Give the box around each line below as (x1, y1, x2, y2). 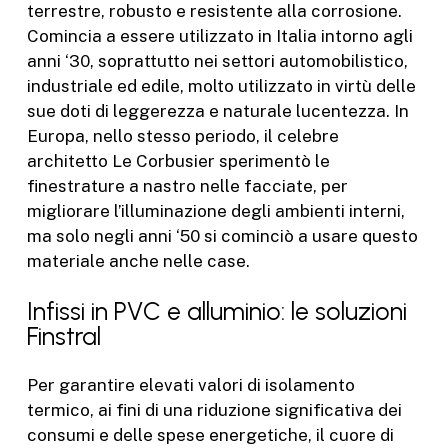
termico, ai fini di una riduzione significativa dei (26, 400, 402, 420)
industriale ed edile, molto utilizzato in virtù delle (26, 75, 416, 96)
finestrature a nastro (26, 175, 200, 196)
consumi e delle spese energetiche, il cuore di (26, 425, 394, 445)
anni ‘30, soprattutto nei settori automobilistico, (26, 50, 408, 71)
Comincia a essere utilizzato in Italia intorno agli (26, 25, 413, 46)
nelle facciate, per (199, 175, 348, 196)
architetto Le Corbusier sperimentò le (26, 150, 330, 171)
